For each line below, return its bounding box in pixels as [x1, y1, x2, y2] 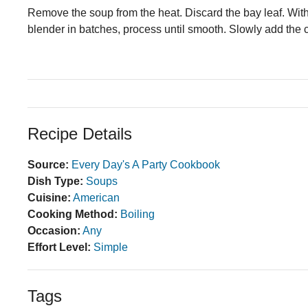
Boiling [120, 208, 155, 221]
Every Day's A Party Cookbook [71, 159, 220, 171]
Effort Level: [27, 241, 91, 254]
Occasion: [27, 225, 80, 237]
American [73, 192, 120, 204]
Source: [27, 159, 69, 171]
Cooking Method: [27, 208, 118, 221]
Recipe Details [27, 124, 132, 144]
